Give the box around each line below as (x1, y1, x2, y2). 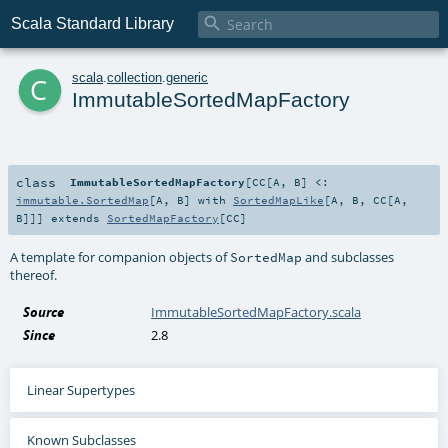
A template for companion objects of (10, 247, 231, 266)
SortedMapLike (233, 192, 324, 207)
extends (44, 210, 107, 225)
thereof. (10, 265, 58, 284)
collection (107, 69, 162, 85)
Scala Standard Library (11, 15, 175, 33)
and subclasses (302, 247, 395, 266)
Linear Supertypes (26, 380, 135, 399)
